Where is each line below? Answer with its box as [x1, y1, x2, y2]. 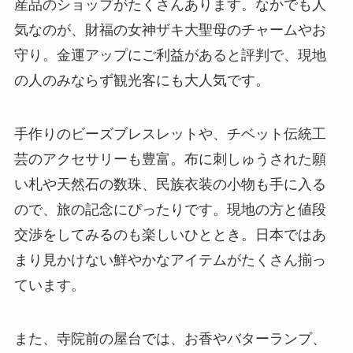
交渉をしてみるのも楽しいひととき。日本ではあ [13, 225, 326, 242]
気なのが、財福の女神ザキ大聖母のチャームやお [13, 20, 326, 37]
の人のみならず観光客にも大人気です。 [13, 71, 269, 87]
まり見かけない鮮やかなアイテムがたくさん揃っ [13, 251, 326, 267]
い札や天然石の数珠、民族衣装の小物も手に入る [13, 175, 326, 191]
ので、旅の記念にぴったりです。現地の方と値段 [13, 200, 326, 217]
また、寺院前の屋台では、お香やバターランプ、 [13, 329, 326, 346]
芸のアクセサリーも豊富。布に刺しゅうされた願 [13, 150, 326, 166]
